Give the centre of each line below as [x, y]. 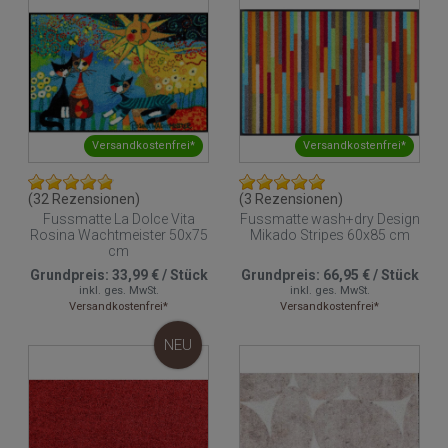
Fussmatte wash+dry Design [329, 219]
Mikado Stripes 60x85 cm [329, 235]
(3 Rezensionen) [291, 199]
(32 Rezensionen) [84, 199]
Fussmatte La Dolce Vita [118, 219]
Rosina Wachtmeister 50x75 [118, 235]
